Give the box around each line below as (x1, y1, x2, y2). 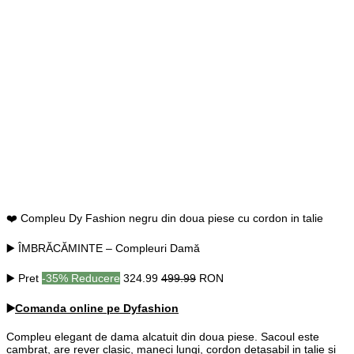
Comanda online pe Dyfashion (15, 302, 179, 315)
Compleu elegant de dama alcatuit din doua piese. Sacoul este (6, 330, 319, 344)
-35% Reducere (42, 272, 120, 285)
